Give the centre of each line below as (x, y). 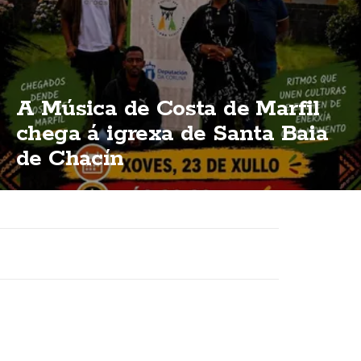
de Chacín (70, 159)
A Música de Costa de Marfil (168, 109)
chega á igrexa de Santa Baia (172, 134)
